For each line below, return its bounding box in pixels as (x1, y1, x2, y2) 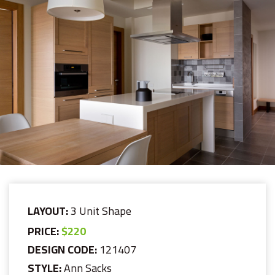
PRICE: (28, 220, 61, 241)
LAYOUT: (28, 200, 71, 221)
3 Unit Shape (71, 200, 131, 221)
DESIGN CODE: (28, 239, 99, 260)
